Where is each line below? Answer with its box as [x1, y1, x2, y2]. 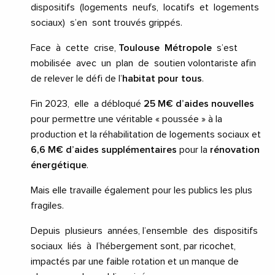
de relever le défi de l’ [31, 74, 122, 84]
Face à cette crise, [31, 43, 118, 53]
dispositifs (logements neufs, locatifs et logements [31, 2, 261, 13]
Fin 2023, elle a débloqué [31, 99, 144, 109]
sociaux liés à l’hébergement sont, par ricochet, [31, 241, 236, 252]
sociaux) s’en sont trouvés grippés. [31, 18, 187, 28]
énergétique [31, 160, 87, 171]
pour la [177, 145, 210, 155]
